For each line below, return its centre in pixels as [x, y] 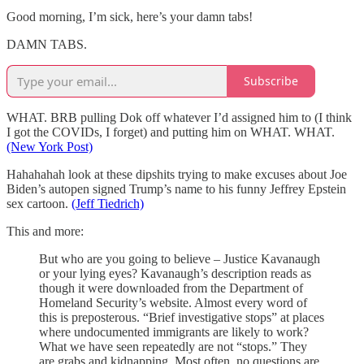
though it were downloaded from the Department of [171, 288]
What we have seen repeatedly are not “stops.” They [173, 346]
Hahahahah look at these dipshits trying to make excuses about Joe [177, 174]
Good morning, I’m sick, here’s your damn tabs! [130, 16]
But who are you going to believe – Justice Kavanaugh [180, 258]
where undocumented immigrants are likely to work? [174, 331]
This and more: [45, 231]
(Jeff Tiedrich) [108, 203]
